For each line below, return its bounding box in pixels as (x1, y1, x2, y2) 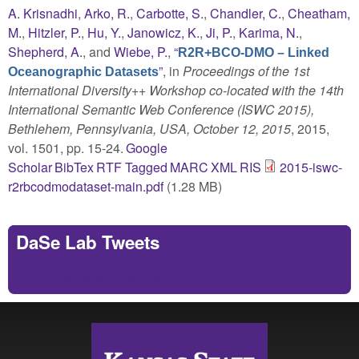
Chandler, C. (210, 3, 281, 22)
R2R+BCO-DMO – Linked (178, 45, 329, 59)
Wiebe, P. (114, 42, 167, 61)
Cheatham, (288, 3, 350, 22)
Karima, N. (239, 22, 299, 42)
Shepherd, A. (8, 42, 83, 61)
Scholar (8, 157, 52, 176)
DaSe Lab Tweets (16, 228, 159, 255)
